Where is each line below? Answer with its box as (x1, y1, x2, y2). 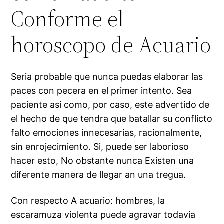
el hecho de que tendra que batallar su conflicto (11, 113, 213, 124)
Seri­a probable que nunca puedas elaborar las (11, 71, 203, 82)
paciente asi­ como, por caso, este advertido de (11, 99, 210, 110)
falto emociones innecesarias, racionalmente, (11, 127, 202, 138)
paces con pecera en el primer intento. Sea (11, 85, 192, 96)
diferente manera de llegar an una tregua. (11, 169, 186, 180)
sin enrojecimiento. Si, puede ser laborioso (11, 141, 189, 152)
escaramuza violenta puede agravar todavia (11, 209, 196, 220)
